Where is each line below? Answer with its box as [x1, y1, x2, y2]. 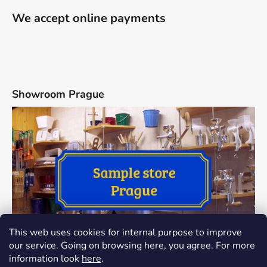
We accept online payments [12, 10, 166, 26]
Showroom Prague [12, 86, 104, 101]
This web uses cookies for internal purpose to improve [9, 226, 242, 239]
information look [9, 252, 82, 265]
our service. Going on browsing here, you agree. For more [9, 239, 255, 252]
